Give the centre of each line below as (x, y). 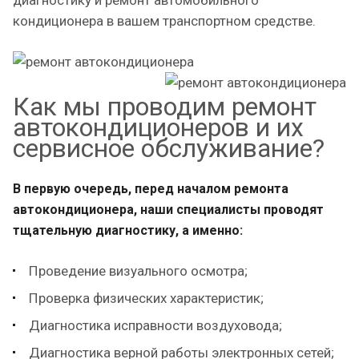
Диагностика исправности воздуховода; (155, 325)
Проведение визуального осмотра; (138, 271)
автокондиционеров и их (158, 127)
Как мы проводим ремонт (165, 107)
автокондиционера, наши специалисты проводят (168, 210)
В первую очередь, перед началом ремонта (151, 189)
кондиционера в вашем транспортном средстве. (164, 20)
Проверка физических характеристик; (146, 298)
